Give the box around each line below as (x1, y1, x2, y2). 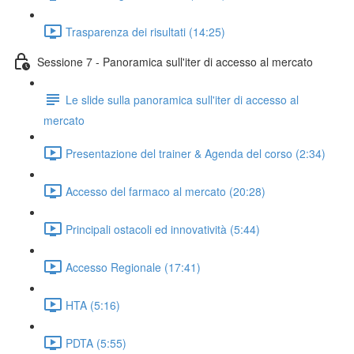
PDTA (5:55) (66, 334, 126, 351)
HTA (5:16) (66, 296, 120, 313)
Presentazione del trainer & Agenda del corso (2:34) (66, 145, 326, 161)
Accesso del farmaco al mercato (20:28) (66, 183, 265, 199)
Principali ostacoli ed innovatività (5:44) (66, 220, 260, 237)
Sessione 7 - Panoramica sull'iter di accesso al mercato (37, 53, 313, 70)
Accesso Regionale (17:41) (66, 258, 201, 275)
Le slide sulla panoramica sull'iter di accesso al (66, 91, 299, 107)
